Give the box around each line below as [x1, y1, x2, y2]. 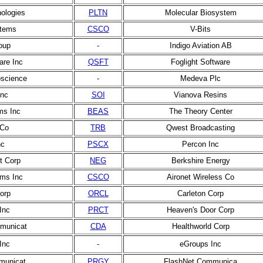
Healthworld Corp [171, 222, 230, 231]
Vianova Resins [174, 90, 227, 99]
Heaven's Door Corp [167, 205, 234, 214]
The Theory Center [168, 107, 232, 116]
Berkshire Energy [171, 156, 230, 165]
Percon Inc [182, 140, 219, 149]
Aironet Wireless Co [167, 173, 234, 181]
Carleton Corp [177, 189, 224, 198]
